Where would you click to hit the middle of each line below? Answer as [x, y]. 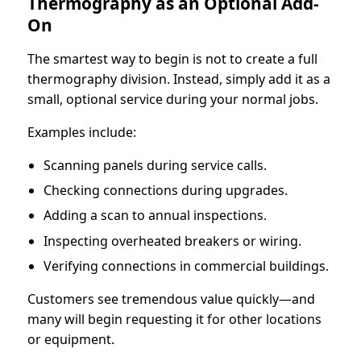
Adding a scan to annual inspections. [155, 216]
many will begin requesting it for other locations [174, 320]
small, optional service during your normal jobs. [173, 99]
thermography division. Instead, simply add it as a [179, 79]
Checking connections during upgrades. [166, 190]
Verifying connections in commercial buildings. [186, 266]
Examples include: [82, 132]
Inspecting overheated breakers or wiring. [172, 241]
